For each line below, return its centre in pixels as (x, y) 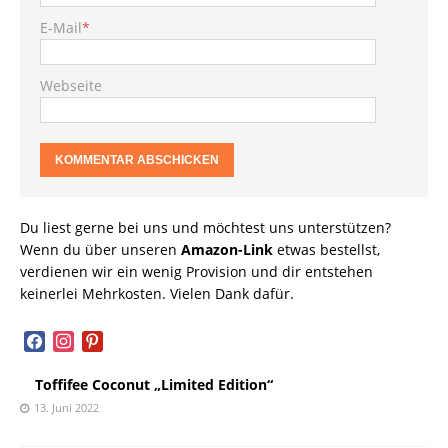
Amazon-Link (227, 249)
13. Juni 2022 (66, 407)
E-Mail (61, 27)
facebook (53, 338)
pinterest (111, 338)
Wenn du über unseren (100, 249)
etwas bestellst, (326, 249)
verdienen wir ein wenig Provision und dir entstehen (196, 271)
